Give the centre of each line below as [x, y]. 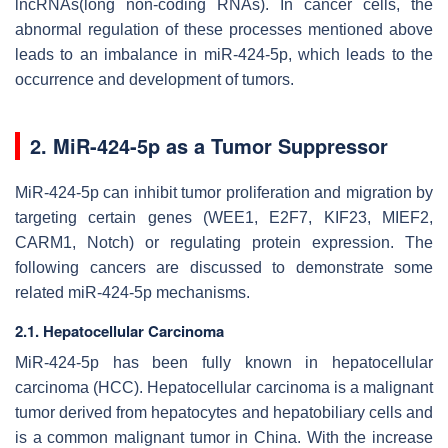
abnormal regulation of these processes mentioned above [224, 29]
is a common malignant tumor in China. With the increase [224, 437]
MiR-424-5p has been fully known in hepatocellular [224, 362]
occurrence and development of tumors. [154, 79]
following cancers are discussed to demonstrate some [224, 267]
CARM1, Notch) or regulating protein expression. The [224, 242]
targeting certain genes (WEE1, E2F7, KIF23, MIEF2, [224, 217]
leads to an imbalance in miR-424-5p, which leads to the [224, 54]
